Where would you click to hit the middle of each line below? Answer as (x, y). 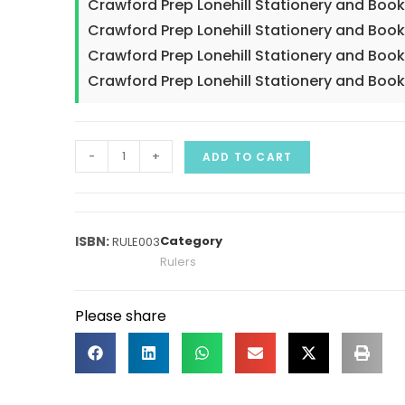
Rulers (178, 261)
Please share (121, 316)
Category (191, 240)
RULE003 (136, 241)
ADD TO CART (248, 156)
